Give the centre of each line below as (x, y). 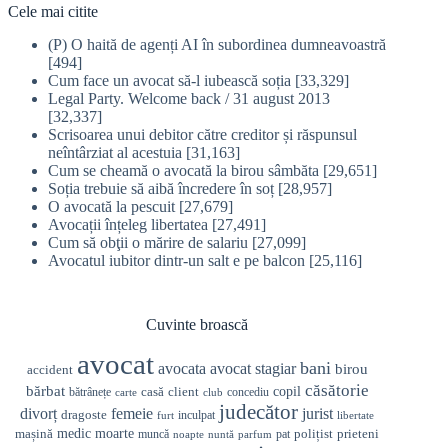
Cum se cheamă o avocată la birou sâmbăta (183, 170)
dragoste (84, 415)
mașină (34, 434)
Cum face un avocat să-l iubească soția (169, 80)
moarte (115, 434)
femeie (132, 414)
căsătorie (336, 391)
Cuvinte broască (197, 324)
